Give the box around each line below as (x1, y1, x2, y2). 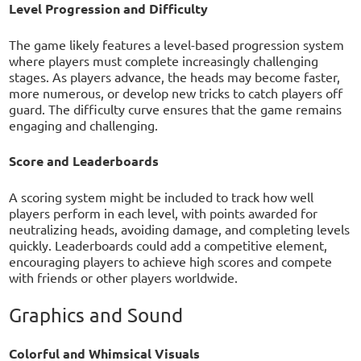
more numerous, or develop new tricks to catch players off (9, 85, 343, 102)
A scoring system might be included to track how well (9, 189, 314, 205)
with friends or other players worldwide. (9, 269, 239, 286)
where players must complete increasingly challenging (9, 52, 319, 69)
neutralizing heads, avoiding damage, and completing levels (9, 221, 351, 238)
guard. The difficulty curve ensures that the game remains (9, 101, 342, 118)
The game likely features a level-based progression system (9, 36, 345, 53)
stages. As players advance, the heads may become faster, (9, 68, 341, 85)
